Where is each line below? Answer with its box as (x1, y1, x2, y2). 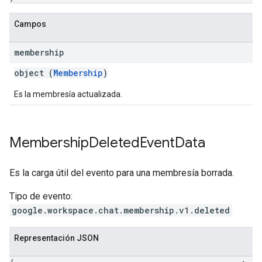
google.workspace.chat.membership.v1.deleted (12, 205, 230, 216)
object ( (14, 67, 53, 78)
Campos (14, 19, 46, 29)
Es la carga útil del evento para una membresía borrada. (9, 167, 234, 178)
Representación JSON (14, 233, 99, 243)
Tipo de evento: (9, 191, 73, 202)
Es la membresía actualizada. (14, 89, 122, 99)
